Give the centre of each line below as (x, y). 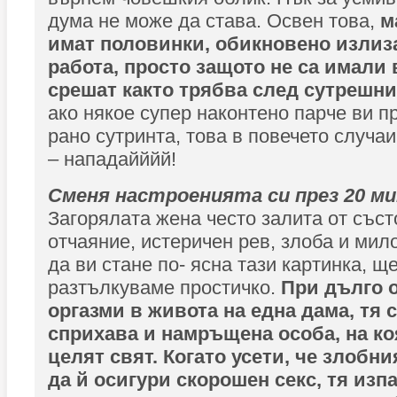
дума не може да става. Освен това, (214, 21)
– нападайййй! (112, 159)
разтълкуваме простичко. (162, 288)
